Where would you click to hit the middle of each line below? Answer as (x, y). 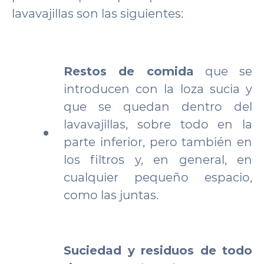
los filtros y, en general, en (158, 160)
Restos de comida (129, 71)
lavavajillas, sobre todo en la (158, 124)
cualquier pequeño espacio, (158, 177)
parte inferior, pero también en (158, 142)
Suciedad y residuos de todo (158, 250)
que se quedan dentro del (158, 107)
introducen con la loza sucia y (158, 89)
